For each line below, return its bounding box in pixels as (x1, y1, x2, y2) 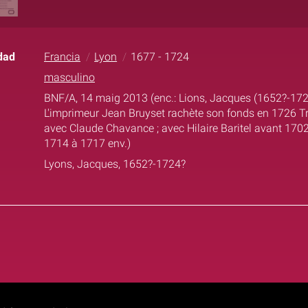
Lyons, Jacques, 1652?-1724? (44, 157, 186, 170)
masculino (44, 70, 95, 84)
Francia (44, 49, 80, 63)
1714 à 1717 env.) (44, 136, 131, 150)
